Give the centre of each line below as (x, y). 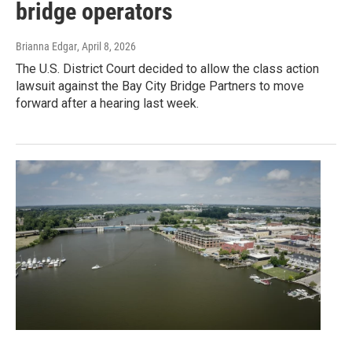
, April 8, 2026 (106, 47)
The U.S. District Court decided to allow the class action (167, 69)
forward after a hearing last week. (107, 104)
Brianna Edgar (46, 47)
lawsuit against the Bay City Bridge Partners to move (160, 86)
